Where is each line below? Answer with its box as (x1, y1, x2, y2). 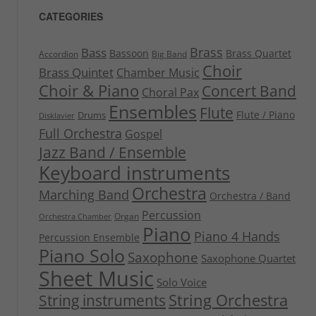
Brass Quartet (225, 47, 291, 61)
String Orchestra (168, 290, 288, 311)
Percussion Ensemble (38, 231, 140, 245)
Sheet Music (38, 265, 154, 293)
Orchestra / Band (209, 189, 291, 203)
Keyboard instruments (38, 160, 230, 186)
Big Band (151, 48, 187, 61)
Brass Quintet (38, 64, 114, 81)
